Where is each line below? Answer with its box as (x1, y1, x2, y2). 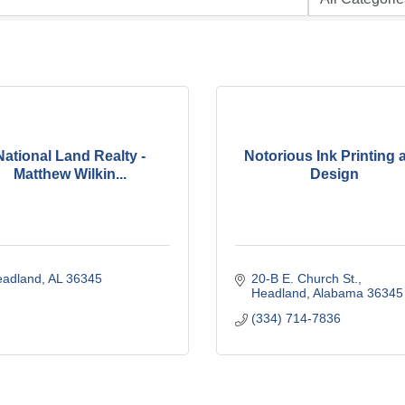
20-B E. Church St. (250, 270, 358, 286)
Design (310, 166, 360, 183)
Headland (250, 285, 306, 300)
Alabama (312, 285, 363, 300)
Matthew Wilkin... (14, 166, 127, 183)
